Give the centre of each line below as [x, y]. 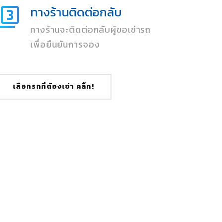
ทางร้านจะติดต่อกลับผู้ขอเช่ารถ [91, 30]
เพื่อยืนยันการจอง [65, 45]
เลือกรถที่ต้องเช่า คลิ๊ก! [54, 86]
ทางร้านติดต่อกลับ [76, 12]
